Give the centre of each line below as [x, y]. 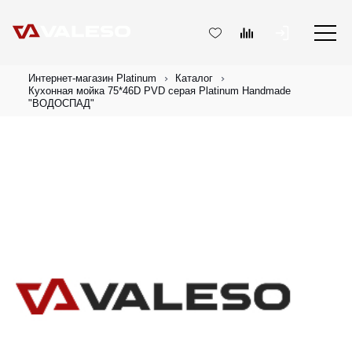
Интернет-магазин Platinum [92, 78]
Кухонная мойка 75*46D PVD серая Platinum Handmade [159, 91]
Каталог [194, 78]
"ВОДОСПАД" [61, 103]
